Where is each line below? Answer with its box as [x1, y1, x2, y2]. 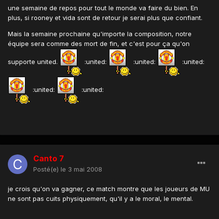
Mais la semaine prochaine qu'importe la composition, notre [8, 29, 192, 38]
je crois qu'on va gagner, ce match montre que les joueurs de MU [8, 184, 210, 193]
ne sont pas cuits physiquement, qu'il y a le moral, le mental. [8, 194, 193, 202]
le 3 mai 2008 [61, 165, 102, 173]
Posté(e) [33, 165, 61, 173]
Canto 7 [33, 153, 64, 163]
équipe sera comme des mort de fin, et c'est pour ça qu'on [8, 39, 190, 47]
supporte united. [8, 58, 60, 66]
